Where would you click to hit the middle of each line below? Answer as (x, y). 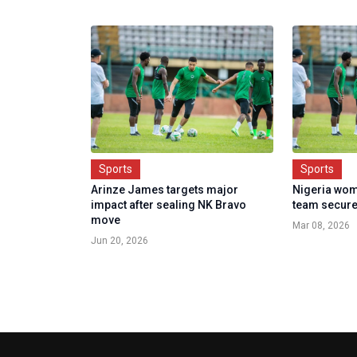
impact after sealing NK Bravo (169, 205)
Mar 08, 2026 (322, 226)
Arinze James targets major (165, 190)
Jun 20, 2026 (120, 241)
